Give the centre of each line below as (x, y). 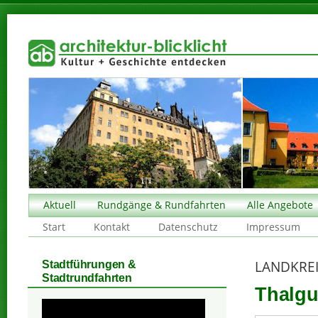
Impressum (273, 227)
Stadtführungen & (89, 264)
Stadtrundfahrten (87, 278)
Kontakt (112, 227)
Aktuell (60, 205)
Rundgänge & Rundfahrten (161, 205)
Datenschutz (188, 227)
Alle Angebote (280, 205)
